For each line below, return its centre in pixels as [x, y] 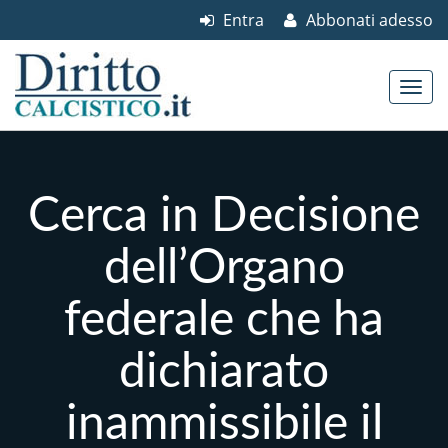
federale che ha [224, 320]
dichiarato [224, 372]
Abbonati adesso [367, 20]
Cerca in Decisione [224, 216]
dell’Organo [224, 268]
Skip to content [67, 140]
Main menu [74, 163]
